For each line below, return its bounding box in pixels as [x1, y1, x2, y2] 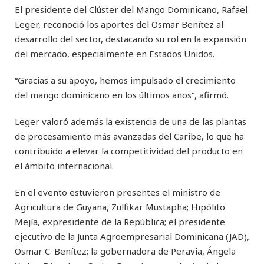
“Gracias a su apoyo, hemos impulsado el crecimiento [15, 74, 236, 87]
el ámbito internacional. [15, 160, 114, 172]
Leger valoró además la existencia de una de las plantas [15, 115, 246, 128]
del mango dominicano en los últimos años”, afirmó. [15, 89, 229, 101]
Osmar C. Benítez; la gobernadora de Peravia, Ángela [15, 245, 236, 258]
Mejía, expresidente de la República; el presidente [15, 216, 225, 228]
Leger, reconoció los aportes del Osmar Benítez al [15, 18, 223, 31]
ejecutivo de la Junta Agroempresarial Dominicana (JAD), [15, 230, 249, 243]
